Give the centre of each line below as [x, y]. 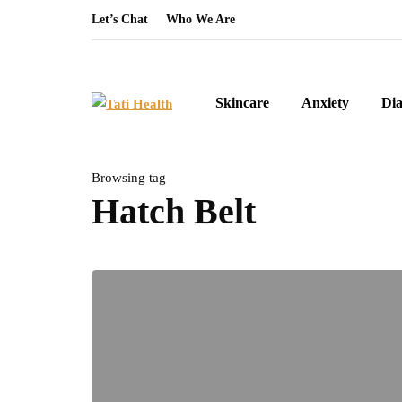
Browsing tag [129, 178]
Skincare [242, 103]
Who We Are [201, 19]
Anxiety [325, 103]
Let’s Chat [120, 19]
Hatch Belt [174, 211]
